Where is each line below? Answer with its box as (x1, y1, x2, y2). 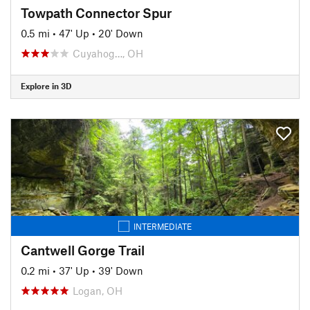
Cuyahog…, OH (73, 46, 143, 60)
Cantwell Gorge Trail (21, 241, 145, 258)
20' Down (98, 26, 143, 39)
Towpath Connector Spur (21, 4, 172, 21)
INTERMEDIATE (134, 221, 192, 231)
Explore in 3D (21, 81, 71, 91)
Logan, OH (73, 284, 122, 297)
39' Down (98, 264, 143, 277)
